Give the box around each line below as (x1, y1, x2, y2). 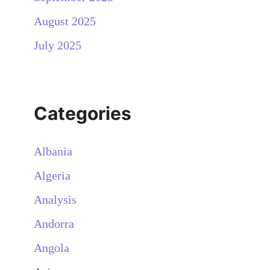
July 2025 (34, 38, 81, 52)
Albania (34, 144, 72, 158)
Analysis (34, 192, 77, 206)
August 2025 (34, 14, 96, 28)
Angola (34, 240, 69, 254)
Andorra (34, 216, 74, 230)
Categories (34, 102, 131, 124)
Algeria (34, 168, 71, 182)
